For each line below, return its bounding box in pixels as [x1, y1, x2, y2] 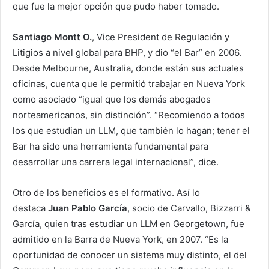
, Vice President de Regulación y [92, 31, 229, 43]
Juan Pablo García [48, 202, 127, 214]
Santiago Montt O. [13, 31, 92, 43]
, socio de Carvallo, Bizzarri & [127, 202, 251, 214]
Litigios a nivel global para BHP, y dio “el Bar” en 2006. [13, 46, 241, 58]
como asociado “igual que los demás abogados [13, 93, 211, 105]
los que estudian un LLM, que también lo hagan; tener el [13, 124, 250, 136]
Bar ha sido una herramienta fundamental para [13, 140, 208, 152]
